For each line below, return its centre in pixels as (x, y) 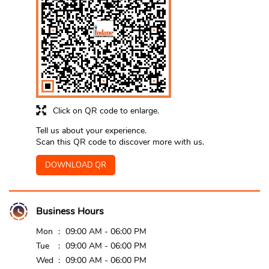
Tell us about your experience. (91, 131)
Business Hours (70, 212)
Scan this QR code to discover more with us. (120, 142)
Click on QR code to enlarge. (106, 110)
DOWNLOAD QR (76, 165)
